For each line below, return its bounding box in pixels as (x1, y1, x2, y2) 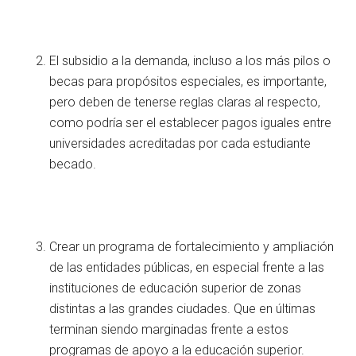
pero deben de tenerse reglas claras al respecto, (49, 94, 321, 110)
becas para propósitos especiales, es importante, (49, 73, 327, 89)
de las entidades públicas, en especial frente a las (49, 259, 325, 275)
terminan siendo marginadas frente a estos (49, 321, 289, 337)
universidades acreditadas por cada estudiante (49, 135, 311, 151)
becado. (49, 156, 97, 172)
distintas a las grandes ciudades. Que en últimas (49, 300, 316, 316)
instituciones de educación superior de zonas (49, 280, 302, 296)
